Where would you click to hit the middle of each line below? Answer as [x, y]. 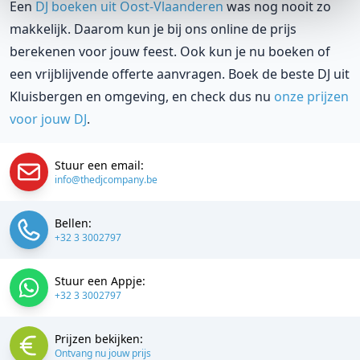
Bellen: [73, 223]
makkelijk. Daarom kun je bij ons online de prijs [153, 29]
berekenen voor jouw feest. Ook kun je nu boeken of [170, 51]
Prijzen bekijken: [99, 338]
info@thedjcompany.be [106, 179]
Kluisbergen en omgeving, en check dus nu [142, 96]
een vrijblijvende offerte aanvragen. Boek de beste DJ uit [180, 74]
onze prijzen [311, 96]
